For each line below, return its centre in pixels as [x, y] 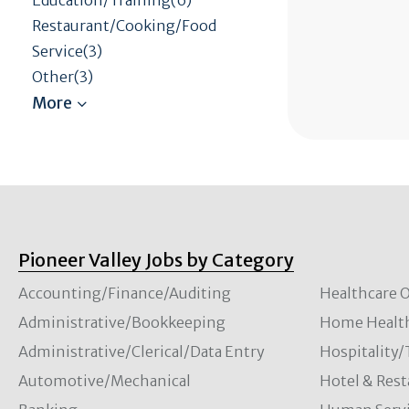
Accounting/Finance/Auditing [125, 293]
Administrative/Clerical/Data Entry [142, 351]
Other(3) [63, 76]
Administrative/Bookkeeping [122, 322]
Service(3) [67, 51]
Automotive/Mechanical [105, 380]
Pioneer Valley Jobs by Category [156, 259]
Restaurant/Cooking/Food [124, 25]
